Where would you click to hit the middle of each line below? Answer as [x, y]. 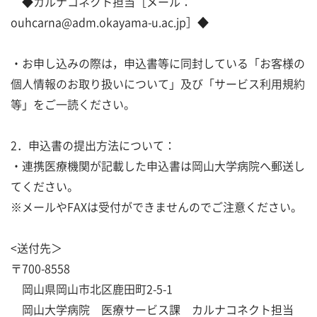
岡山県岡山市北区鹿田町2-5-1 [92, 289]
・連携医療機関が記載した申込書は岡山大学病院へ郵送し [158, 166]
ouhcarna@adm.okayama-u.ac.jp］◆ [110, 22]
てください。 [45, 186]
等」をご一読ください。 [73, 104]
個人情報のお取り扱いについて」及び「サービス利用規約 [158, 83]
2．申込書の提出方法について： [93, 145]
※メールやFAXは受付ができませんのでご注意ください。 [156, 207]
